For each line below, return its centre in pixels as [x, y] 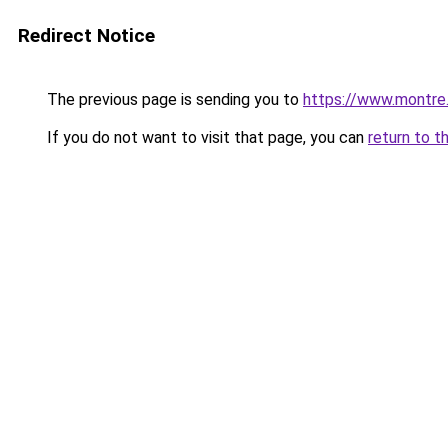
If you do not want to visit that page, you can [205, 137]
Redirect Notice [86, 35]
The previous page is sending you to [173, 99]
